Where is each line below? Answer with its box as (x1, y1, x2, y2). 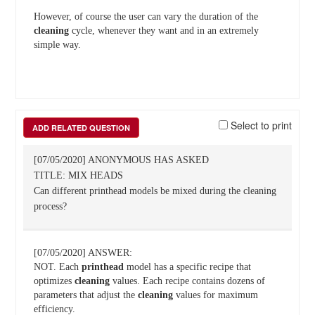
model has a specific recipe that (123, 262, 251, 272)
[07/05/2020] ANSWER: (33, 247, 132, 258)
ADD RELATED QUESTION (32, 122, 130, 133)
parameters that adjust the (33, 290, 138, 300)
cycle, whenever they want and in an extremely (68, 25, 259, 36)
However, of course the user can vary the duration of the (33, 11, 258, 22)
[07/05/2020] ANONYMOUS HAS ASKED (33, 155, 209, 165)
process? (33, 201, 67, 212)
